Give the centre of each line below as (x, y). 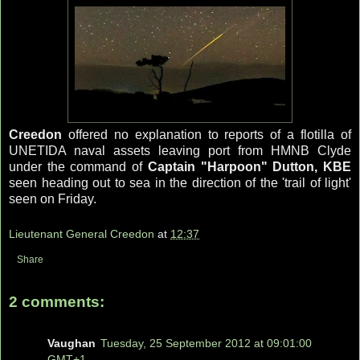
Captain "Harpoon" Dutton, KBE (250, 167)
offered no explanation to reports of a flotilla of (207, 135)
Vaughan (72, 344)
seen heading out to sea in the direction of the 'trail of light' (180, 183)
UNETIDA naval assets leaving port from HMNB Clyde (180, 151)
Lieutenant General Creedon (82, 233)
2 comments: (57, 301)
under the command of (78, 167)
